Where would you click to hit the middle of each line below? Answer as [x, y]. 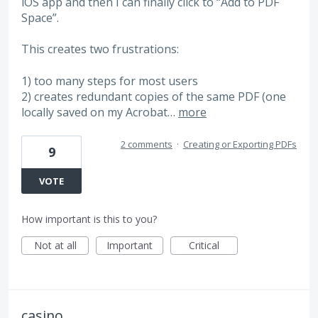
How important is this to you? [89, 219]
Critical [204, 245]
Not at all [55, 245]
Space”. [40, 17]
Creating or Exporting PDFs [240, 144]
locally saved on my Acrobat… [100, 112]
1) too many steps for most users [110, 81]
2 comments [147, 144]
